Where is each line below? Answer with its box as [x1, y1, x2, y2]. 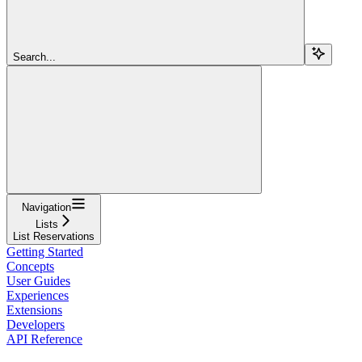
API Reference [6, 331, 82, 346]
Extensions [6, 302, 62, 317]
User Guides [6, 273, 70, 288]
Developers [6, 317, 65, 331]
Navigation [22, 200, 71, 213]
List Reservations [13, 229, 95, 242]
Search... [13, 50, 56, 63]
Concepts [6, 259, 54, 273]
